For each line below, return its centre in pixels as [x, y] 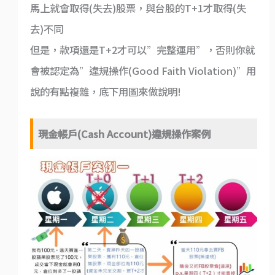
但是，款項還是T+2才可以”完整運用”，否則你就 [142, 50]
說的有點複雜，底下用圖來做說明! [105, 92]
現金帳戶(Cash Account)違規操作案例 [125, 134]
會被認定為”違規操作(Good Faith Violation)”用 [143, 71]
